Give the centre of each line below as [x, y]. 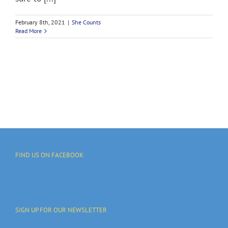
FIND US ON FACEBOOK [49, 155]
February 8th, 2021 [40, 22]
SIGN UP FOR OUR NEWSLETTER [61, 210]
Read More [28, 31]
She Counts [86, 22]
